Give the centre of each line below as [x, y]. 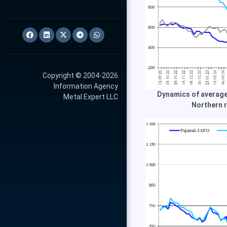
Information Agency [86, 86]
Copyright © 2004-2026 [80, 75]
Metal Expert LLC [91, 97]
